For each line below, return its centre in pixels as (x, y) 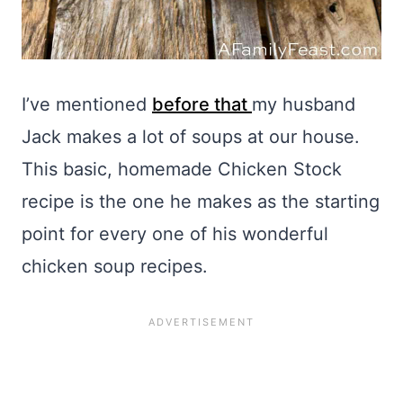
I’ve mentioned (87, 104)
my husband (304, 104)
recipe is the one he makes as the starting (201, 201)
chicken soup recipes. (115, 266)
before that (202, 104)
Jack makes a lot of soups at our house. (191, 137)
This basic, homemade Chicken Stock (182, 169)
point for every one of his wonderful (175, 234)
